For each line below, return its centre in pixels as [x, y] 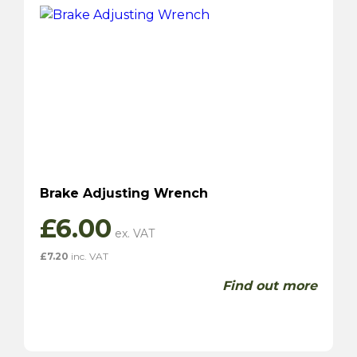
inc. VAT [88, 256]
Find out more [270, 285]
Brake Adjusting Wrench [124, 193]
